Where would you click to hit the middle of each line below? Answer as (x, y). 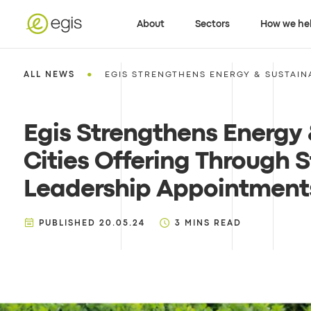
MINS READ (213, 224)
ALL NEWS (49, 75)
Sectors (213, 24)
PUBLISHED (67, 224)
